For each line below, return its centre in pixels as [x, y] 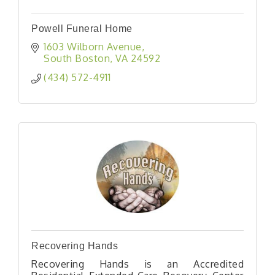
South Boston [77, 58]
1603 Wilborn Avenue [93, 46]
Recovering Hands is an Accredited [137, 264]
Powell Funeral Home [82, 28]
